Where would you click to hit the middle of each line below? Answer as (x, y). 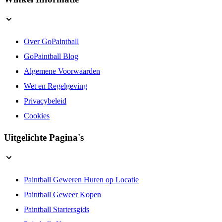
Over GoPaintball (51, 41)
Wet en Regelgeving (55, 86)
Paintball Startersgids (56, 210)
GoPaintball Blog (51, 56)
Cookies (37, 115)
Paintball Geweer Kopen (62, 195)
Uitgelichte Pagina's (44, 138)
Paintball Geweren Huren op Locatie (81, 180)
